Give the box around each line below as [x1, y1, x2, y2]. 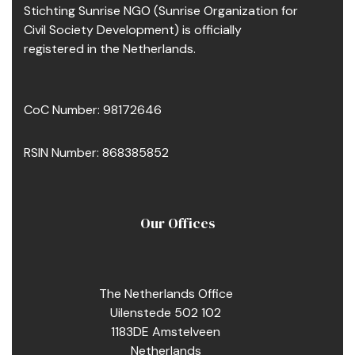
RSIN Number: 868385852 [24, 143, 169, 161]
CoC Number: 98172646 [24, 101, 162, 118]
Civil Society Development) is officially [24, 21, 242, 38]
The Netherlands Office [98, 284, 233, 302]
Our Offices [139, 212, 216, 233]
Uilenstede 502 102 [110, 303, 222, 321]
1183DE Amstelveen [111, 323, 221, 340]
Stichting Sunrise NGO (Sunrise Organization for [24, 2, 298, 19]
